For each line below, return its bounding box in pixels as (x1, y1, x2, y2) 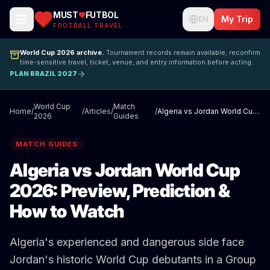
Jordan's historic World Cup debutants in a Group (10, 253, 256, 266)
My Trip (221, 14, 253, 24)
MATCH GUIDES (16, 140, 78, 149)
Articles (84, 107, 111, 116)
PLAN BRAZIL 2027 (10, 70, 77, 78)
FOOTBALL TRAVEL (53, 21, 122, 29)
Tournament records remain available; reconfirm (104, 48, 260, 57)
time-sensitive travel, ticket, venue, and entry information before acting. (19, 57, 253, 66)
